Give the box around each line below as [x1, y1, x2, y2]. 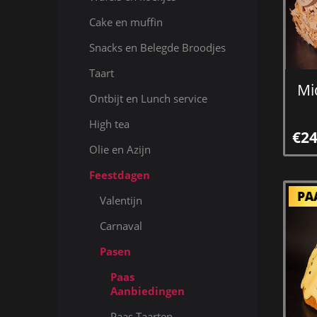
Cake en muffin [88, 15, 163, 29]
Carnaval [99, 219, 142, 233]
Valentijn [99, 193, 142, 207]
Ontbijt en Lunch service [88, 91, 207, 105]
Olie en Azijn [88, 142, 151, 156]
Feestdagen [88, 168, 150, 182]
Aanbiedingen [110, 284, 185, 298]
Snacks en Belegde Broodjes [88, 40, 226, 54]
